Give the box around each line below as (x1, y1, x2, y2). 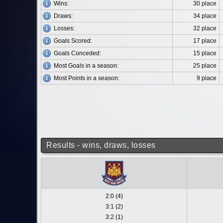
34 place (193, 12, 217, 19)
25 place (193, 62, 217, 69)
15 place (193, 50, 217, 57)
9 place (197, 75, 217, 82)
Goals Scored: (54, 37, 92, 44)
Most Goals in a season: (54, 62, 118, 69)
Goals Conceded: (54, 50, 101, 57)
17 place (193, 37, 217, 44)
